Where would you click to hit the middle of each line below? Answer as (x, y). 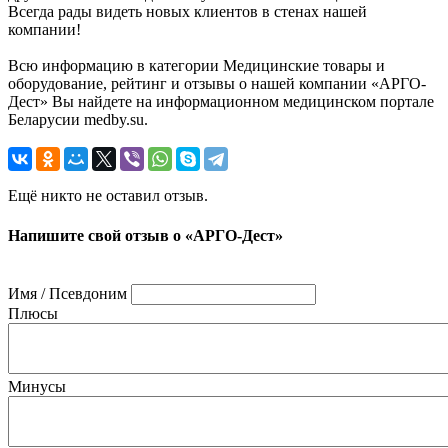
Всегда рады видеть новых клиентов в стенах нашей (187, 12)
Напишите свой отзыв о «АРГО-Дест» (145, 235)
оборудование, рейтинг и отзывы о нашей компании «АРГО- (217, 84)
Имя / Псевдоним (67, 293)
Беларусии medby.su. (78, 120)
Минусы (37, 386)
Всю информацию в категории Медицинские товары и (196, 66)
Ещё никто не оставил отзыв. (108, 196)
